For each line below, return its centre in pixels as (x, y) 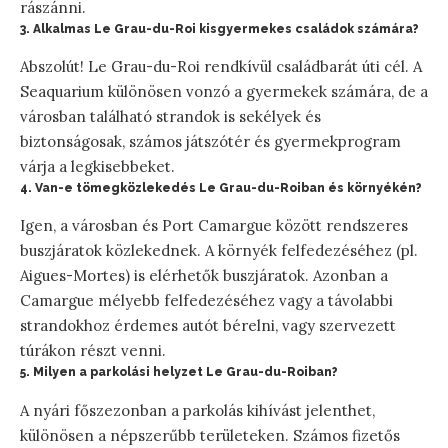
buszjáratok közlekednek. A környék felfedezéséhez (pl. (219, 251)
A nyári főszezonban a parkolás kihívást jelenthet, (197, 410)
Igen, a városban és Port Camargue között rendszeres (214, 226)
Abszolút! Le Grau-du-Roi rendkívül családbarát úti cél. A (221, 67)
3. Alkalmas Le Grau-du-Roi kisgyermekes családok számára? (219, 29)
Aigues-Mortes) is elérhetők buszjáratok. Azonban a (204, 276)
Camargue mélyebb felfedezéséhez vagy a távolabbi (206, 301)
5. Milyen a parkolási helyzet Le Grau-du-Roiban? (179, 372)
